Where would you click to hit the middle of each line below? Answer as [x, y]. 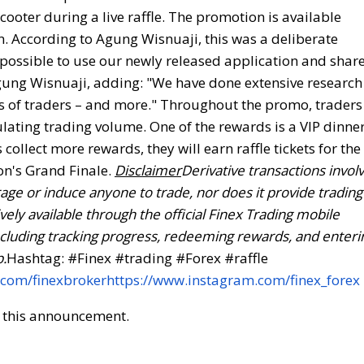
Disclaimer [148, 170]
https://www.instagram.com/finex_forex [233, 279]
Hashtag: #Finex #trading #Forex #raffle [137, 258]
